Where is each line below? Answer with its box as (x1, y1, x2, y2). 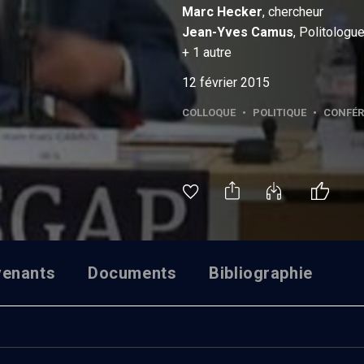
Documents (88, 262, 177, 283)
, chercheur (262, 3, 323, 19)
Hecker (217, 3, 262, 19)
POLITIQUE (253, 106, 306, 119)
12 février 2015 (182, 74, 270, 90)
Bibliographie (209, 262, 313, 283)
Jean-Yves (182, 24, 248, 40)
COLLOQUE (182, 106, 236, 119)
